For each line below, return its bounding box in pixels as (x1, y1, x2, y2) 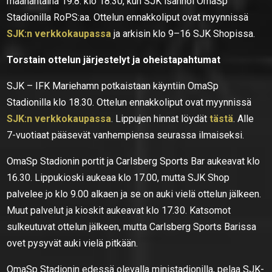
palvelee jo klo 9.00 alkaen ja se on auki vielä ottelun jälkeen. (7, 188, 262, 200)
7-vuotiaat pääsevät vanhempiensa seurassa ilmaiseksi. (7, 129, 245, 141)
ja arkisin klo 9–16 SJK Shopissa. (111, 27, 256, 39)
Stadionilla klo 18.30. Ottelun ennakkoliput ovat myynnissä (7, 96, 252, 108)
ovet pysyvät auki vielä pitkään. (7, 237, 138, 249)
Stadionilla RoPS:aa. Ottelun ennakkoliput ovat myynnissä (7, 11, 249, 23)
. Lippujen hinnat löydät (111, 112, 210, 124)
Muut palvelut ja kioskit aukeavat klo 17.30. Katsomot (7, 204, 231, 216)
